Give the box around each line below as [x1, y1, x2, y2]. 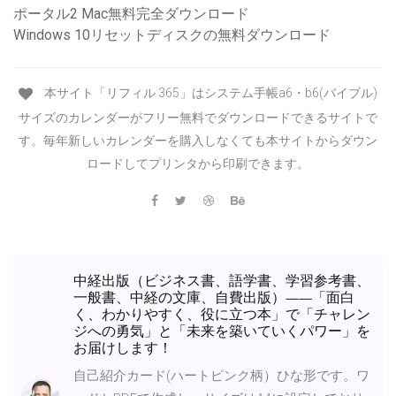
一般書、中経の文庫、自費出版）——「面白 [73, 288, 354, 308]
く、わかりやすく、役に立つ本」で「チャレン [73, 305, 370, 324]
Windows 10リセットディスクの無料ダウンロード [13, 27, 331, 44]
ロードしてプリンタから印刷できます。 [87, 156, 309, 171]
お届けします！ [73, 339, 172, 358]
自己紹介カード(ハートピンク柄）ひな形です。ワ [73, 367, 369, 384]
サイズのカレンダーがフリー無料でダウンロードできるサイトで [19, 110, 377, 125]
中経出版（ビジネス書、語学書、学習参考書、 [73, 271, 370, 291]
